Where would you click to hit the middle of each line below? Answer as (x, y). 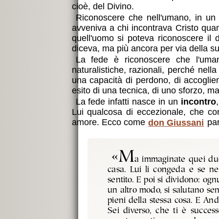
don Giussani (176, 122)
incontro (198, 102)
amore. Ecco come (109, 122)
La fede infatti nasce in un (128, 102)
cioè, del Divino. (103, 7)
